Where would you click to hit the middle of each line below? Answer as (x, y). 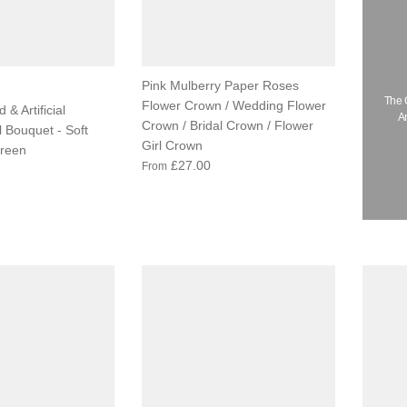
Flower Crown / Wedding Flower (233, 106)
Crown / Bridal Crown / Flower (227, 126)
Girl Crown (172, 146)
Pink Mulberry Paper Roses (220, 86)
